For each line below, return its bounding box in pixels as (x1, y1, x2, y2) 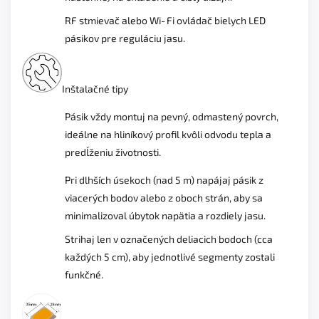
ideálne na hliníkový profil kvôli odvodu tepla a (65, 127, 271, 140)
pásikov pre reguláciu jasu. (65, 31, 185, 44)
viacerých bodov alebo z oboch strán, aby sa (65, 191, 263, 204)
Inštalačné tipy (62, 82, 128, 95)
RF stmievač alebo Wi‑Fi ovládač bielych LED (65, 14, 266, 26)
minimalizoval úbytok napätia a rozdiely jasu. (65, 209, 266, 221)
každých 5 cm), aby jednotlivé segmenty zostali (65, 250, 275, 263)
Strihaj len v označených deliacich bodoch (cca (65, 232, 273, 245)
